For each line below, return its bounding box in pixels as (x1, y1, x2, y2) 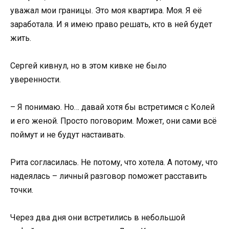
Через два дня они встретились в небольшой (10, 213, 185, 223)
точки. (10, 185, 33, 195)
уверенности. (10, 74, 61, 84)
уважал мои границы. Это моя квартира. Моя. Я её (10, 5, 202, 15)
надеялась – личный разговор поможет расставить (10, 171, 207, 181)
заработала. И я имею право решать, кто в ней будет (10, 19, 212, 29)
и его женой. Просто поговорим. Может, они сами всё (10, 116, 217, 126)
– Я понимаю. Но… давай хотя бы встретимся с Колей (10, 102, 215, 112)
